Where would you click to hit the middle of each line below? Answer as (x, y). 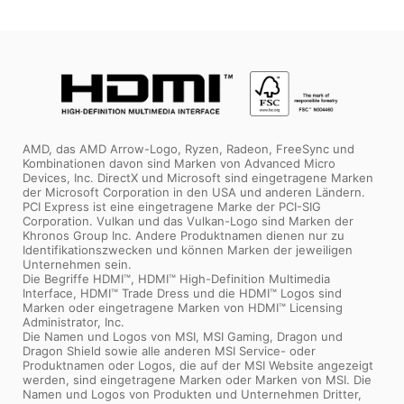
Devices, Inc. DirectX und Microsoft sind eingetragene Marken (198, 177)
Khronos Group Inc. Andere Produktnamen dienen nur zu (184, 235)
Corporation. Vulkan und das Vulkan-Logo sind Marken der (188, 220)
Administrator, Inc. (73, 321)
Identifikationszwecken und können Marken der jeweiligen (188, 249)
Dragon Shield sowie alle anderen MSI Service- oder (169, 350)
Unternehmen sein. (77, 264)
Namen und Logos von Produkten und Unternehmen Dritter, (192, 394)
